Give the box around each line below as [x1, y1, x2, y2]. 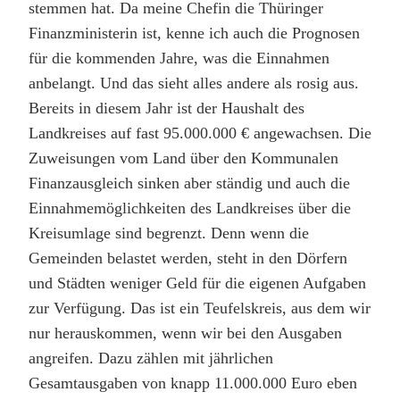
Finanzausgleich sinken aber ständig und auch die [29, 173, 350, 192]
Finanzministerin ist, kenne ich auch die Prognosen [29, 23, 360, 42]
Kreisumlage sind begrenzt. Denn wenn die [29, 223, 309, 242]
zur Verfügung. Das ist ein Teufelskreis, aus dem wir [29, 298, 371, 317]
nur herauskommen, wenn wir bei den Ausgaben [29, 323, 342, 342]
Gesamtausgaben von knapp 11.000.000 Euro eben [29, 373, 357, 392]
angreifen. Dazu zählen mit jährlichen [29, 348, 273, 367]
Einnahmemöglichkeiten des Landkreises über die [29, 198, 351, 217]
